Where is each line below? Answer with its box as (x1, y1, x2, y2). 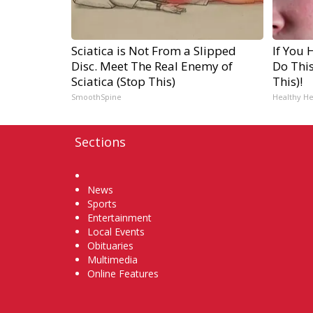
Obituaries (87, 239, 133, 253)
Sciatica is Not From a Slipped (71, 43, 236, 59)
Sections (75, 133, 126, 151)
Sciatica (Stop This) (71, 73, 175, 90)
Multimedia (87, 253, 138, 267)
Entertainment (87, 211, 152, 225)
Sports (87, 197, 117, 211)
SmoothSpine (71, 92, 122, 103)
